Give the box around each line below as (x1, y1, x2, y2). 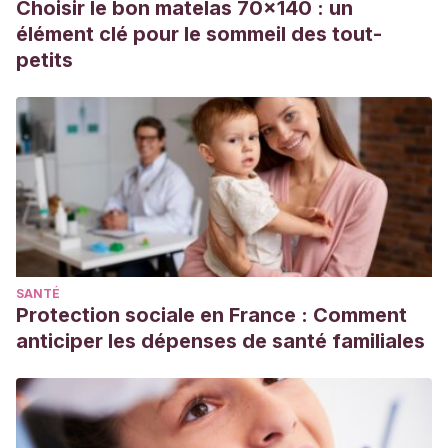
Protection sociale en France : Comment (16, 303, 407, 327)
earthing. (40, 14, 101, 31)
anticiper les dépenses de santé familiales (16, 329, 425, 353)
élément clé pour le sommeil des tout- (16, 22, 382, 46)
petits (16, 48, 73, 72)
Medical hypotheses (101, 14, 233, 31)
